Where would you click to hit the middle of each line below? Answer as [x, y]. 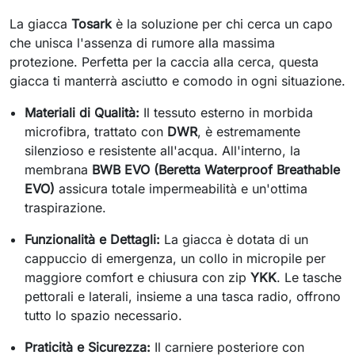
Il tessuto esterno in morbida [227, 113]
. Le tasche [309, 277]
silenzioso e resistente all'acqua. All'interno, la [163, 151]
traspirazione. [66, 208]
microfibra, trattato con [96, 132]
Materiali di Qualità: [82, 113]
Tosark [92, 24]
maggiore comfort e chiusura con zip [138, 277]
